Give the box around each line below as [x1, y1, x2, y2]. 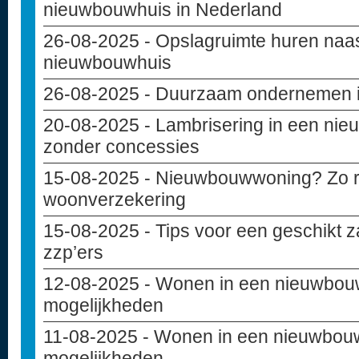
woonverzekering [43, 189, 186, 210]
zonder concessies [43, 136, 200, 157]
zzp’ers [43, 242, 103, 263]
